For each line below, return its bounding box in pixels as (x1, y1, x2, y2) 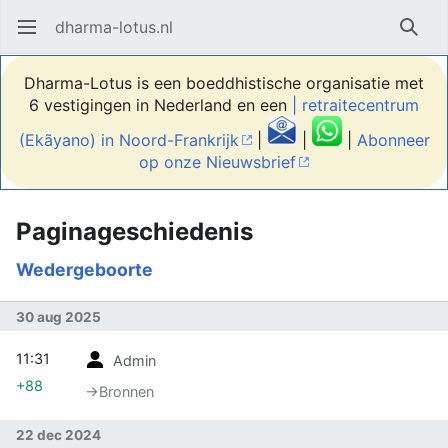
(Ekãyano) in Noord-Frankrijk (18, 130, 239, 150)
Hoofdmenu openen (29, 27, 42, 47)
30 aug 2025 (16, 308, 101, 325)
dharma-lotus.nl (55, 17, 173, 37)
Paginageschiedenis (16, 217, 253, 246)
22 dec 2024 (16, 427, 101, 444)
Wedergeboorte (16, 259, 153, 280)
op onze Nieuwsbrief (139, 152, 296, 172)
